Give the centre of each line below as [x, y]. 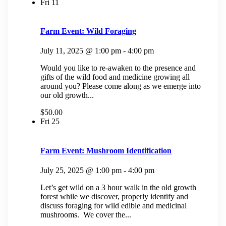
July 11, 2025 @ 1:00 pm [81, 51]
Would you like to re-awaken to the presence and [118, 68]
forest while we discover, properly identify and [114, 196]
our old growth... [67, 95]
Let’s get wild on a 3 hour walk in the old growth [118, 187]
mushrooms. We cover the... [86, 214]
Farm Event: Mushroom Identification [106, 150]
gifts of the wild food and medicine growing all [115, 77]
